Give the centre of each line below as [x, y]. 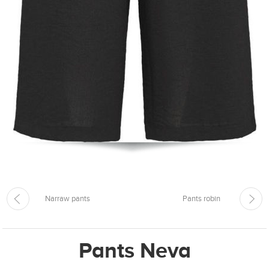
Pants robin [202, 199]
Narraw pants [67, 199]
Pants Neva [134, 250]
